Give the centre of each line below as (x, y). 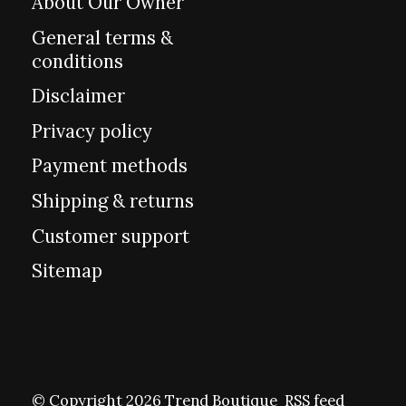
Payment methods (110, 166)
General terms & (102, 38)
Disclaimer (78, 97)
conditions (77, 61)
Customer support (111, 236)
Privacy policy (92, 131)
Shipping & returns (113, 202)
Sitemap (67, 271)
